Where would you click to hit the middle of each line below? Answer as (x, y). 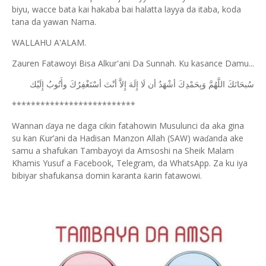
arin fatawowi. (175, 175)
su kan (26, 138)
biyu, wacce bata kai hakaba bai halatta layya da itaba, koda (126, 9)
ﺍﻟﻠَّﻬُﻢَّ (217, 85)
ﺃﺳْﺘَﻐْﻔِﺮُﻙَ (85, 85)
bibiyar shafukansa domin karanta (78, 175)
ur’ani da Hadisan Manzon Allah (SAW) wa (125, 138)
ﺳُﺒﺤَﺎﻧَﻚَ (241, 85)
